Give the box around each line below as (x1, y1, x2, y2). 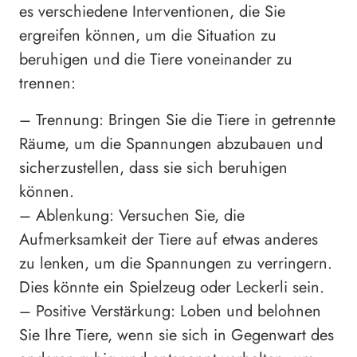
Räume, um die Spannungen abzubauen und (19, 132, 323, 156)
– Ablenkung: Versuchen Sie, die (19, 204, 245, 228)
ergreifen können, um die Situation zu (19, 24, 277, 48)
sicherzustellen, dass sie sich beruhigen (19, 156, 288, 180)
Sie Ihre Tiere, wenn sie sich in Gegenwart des (19, 324, 334, 347)
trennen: (19, 72, 76, 96)
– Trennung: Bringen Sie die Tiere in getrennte (19, 108, 335, 132)
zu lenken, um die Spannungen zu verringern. (19, 252, 332, 276)
